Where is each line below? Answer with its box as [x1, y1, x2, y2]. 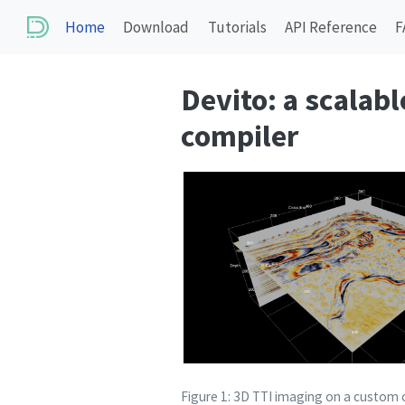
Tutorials [207, 17, 267, 37]
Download [123, 17, 190, 37]
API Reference [285, 17, 378, 37]
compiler [181, 117, 298, 155]
